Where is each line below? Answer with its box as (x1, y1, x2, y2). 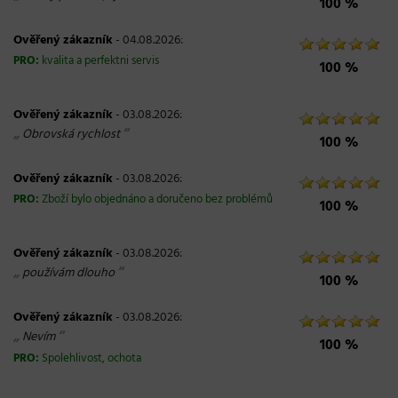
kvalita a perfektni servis (42, 52, 159, 70)
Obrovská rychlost (22, 124, 120, 145)
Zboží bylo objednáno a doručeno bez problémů (42, 191, 273, 209)
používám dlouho (22, 263, 115, 283)
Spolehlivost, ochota (42, 350, 141, 368)
